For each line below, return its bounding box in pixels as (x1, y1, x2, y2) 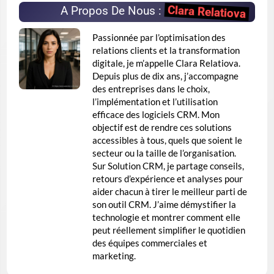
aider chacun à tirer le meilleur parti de (92, 185, 247, 197)
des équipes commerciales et (92, 237, 207, 248)
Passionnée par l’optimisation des (92, 31, 226, 43)
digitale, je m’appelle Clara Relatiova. (92, 57, 240, 68)
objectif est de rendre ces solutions (92, 121, 232, 133)
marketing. (92, 250, 136, 261)
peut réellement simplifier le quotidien (92, 224, 245, 235)
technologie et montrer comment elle (92, 211, 240, 223)
